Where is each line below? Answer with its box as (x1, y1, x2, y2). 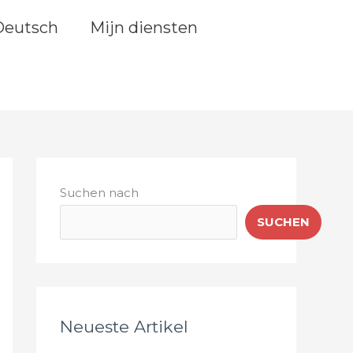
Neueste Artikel (60, 316, 188, 336)
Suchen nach (60, 185, 139, 200)
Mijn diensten (90, 18, 198, 37)
